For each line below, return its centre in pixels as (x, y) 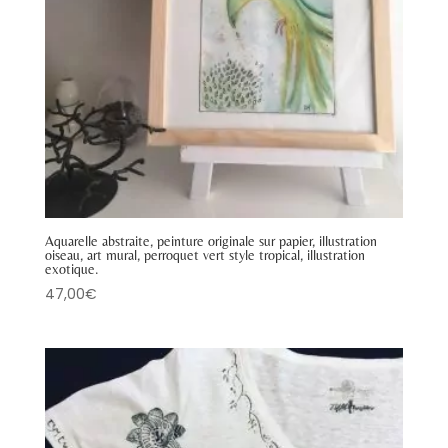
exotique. (71, 269)
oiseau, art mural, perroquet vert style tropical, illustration (204, 255)
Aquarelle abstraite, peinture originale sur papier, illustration (210, 241)
